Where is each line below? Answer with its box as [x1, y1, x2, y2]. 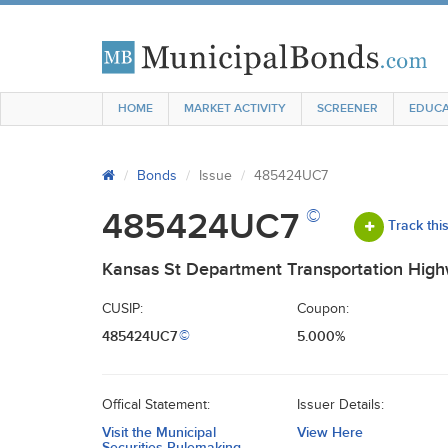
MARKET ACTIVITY [184, 101, 286, 116]
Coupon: [297, 301, 349, 317]
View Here [297, 424, 363, 441]
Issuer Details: [297, 397, 384, 413]
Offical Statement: [102, 397, 210, 413]
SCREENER [317, 101, 378, 116]
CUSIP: [102, 301, 143, 317]
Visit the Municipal [102, 424, 216, 441]
